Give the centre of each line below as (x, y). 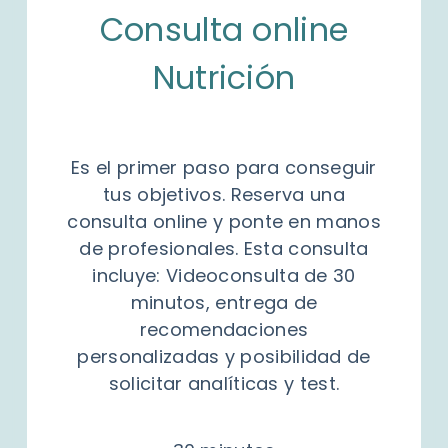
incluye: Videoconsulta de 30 (224, 275)
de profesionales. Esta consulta (224, 248)
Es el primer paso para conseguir (224, 167)
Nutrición (224, 77)
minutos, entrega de (224, 302)
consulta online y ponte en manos (224, 221)
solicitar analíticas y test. (224, 383)
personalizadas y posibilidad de (224, 356)
